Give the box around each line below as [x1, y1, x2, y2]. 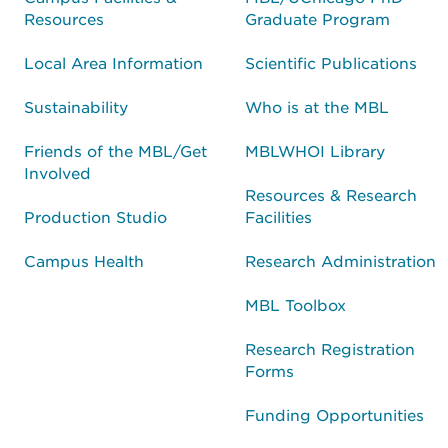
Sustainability [24, 96, 128, 116]
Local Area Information [24, 52, 203, 72]
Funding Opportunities [245, 404, 424, 424]
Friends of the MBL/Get [24, 140, 207, 160]
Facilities [245, 206, 312, 226]
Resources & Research [245, 184, 417, 204]
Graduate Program [245, 8, 390, 28]
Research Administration [245, 250, 436, 270]
